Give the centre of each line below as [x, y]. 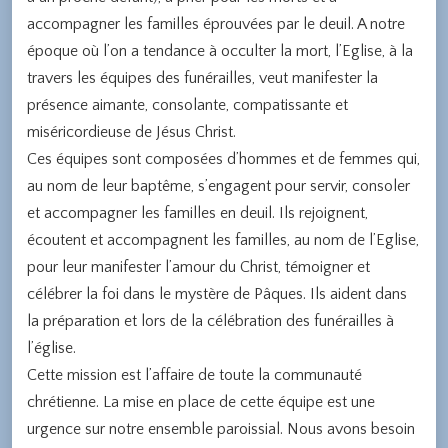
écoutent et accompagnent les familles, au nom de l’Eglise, [223, 240]
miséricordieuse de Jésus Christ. [131, 132]
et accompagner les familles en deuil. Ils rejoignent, [197, 213]
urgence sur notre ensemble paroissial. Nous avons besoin [221, 429]
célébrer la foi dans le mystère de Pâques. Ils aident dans [217, 294]
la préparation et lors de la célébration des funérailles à [210, 321]
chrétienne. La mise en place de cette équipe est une [201, 402]
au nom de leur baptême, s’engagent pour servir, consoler [218, 186]
